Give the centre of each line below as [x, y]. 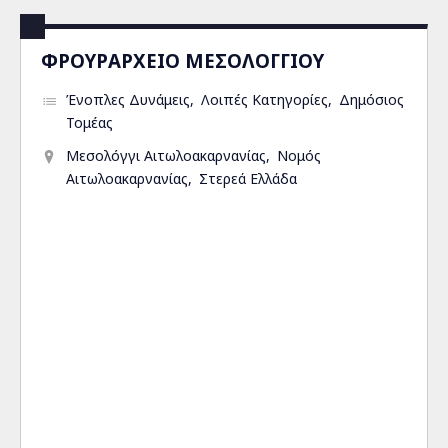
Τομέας [89, 122]
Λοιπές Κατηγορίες [264, 99]
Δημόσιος [371, 99]
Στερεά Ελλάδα [248, 178]
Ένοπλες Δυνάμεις [128, 99]
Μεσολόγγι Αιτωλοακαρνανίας [166, 155]
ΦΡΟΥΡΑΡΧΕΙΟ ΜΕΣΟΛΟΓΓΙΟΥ [182, 60]
